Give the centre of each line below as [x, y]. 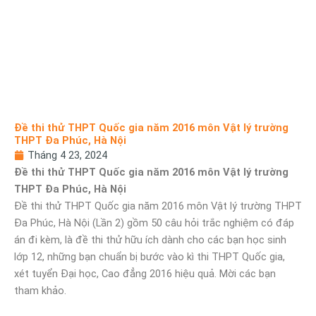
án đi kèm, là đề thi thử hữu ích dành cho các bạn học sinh [150, 240]
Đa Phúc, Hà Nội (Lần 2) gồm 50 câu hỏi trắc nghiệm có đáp [154, 223]
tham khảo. [40, 291]
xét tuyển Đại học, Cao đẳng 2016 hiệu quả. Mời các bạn [145, 274]
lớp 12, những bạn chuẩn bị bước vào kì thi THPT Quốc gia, [150, 257]
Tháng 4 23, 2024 [67, 155]
